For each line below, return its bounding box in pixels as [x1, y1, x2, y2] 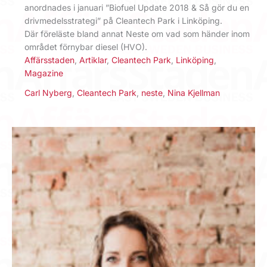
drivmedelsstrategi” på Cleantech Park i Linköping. [24, 15, 222, 26]
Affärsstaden [24, 54, 74, 65]
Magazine [24, 67, 63, 78]
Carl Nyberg [24, 87, 72, 98]
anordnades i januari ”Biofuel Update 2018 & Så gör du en [24, 2, 249, 13]
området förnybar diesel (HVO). [24, 41, 147, 52]
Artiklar [79, 54, 107, 65]
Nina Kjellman [167, 87, 220, 98]
